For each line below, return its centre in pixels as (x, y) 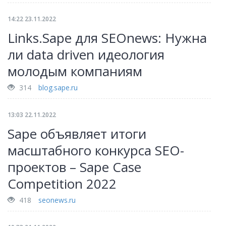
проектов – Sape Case (74, 167)
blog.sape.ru (58, 88)
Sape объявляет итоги (77, 134)
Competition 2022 (62, 184)
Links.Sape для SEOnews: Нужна (107, 38)
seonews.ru (57, 200)
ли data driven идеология (86, 54)
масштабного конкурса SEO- (96, 150)
